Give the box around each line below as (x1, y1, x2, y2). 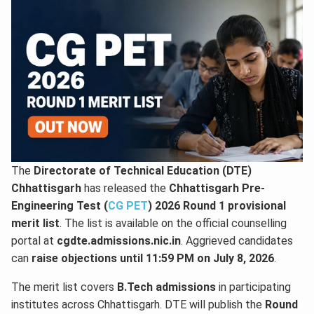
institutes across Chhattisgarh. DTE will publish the (11, 298, 265, 312)
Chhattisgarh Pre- (169, 182, 265, 196)
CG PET (108, 199, 148, 213)
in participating (216, 280, 291, 294)
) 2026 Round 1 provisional (148, 199, 286, 213)
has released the (81, 182, 169, 196)
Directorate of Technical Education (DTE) (34, 164, 252, 178)
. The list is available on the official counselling (60, 217, 287, 231)
